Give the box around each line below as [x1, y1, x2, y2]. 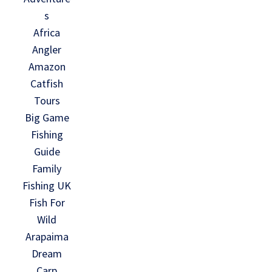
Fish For [29, 195, 65, 209]
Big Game [24, 110, 69, 124]
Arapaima [25, 229, 69, 243]
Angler [32, 42, 62, 56]
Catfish [30, 76, 64, 90]
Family [32, 161, 62, 175]
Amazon [28, 59, 66, 73]
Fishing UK [22, 178, 72, 192]
